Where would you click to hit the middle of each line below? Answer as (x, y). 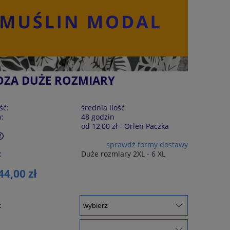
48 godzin (98, 117)
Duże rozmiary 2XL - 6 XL (123, 154)
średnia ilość (103, 107)
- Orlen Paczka (144, 126)
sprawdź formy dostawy (147, 144)
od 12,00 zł (99, 126)
